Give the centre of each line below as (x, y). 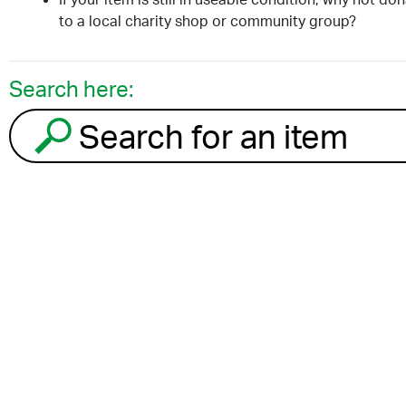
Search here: (71, 89)
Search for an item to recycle (108, 119)
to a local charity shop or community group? (208, 21)
